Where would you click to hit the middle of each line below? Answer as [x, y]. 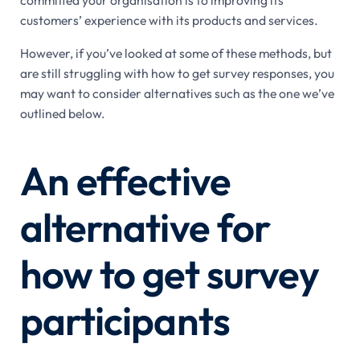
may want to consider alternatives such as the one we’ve [177, 93]
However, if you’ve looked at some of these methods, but [176, 53]
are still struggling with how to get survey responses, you [177, 73]
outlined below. [62, 113]
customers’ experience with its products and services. [169, 20]
